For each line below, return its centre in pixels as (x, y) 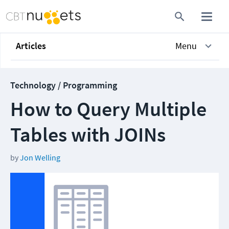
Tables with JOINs (88, 134)
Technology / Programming (64, 85)
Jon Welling (40, 157)
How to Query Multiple (108, 109)
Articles (31, 46)
